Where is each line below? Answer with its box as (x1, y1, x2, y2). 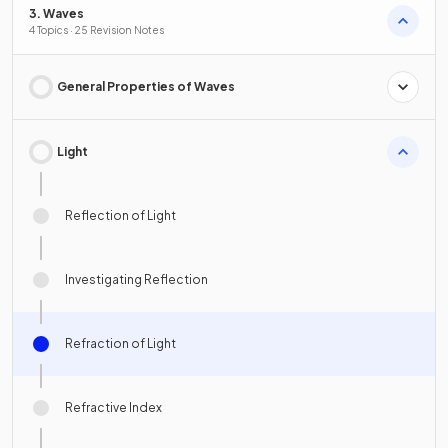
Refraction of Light (65, 335, 176, 351)
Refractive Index (65, 399, 162, 415)
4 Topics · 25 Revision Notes (29, 23, 164, 36)
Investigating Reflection (65, 271, 208, 287)
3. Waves (29, 5, 84, 21)
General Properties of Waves (57, 78, 235, 94)
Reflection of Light (65, 207, 176, 223)
